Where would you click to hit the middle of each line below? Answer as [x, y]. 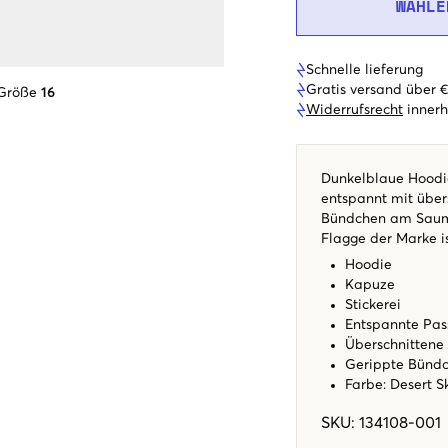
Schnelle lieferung [364, 69]
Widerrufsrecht [354, 109]
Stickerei [375, 304]
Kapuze [372, 284]
